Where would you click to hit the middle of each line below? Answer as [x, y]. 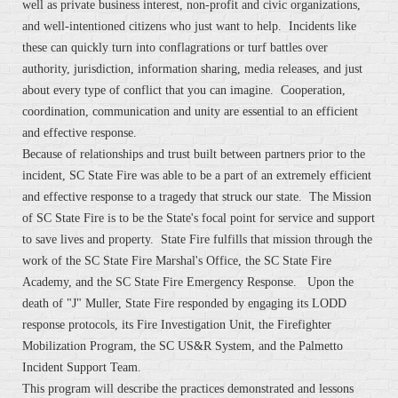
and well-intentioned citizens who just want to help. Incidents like [189, 27]
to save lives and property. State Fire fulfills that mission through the [197, 240]
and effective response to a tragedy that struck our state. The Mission [197, 197]
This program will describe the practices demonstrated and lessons [188, 389]
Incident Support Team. [84, 368]
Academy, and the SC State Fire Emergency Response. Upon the [188, 283]
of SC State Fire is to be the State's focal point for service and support [199, 219]
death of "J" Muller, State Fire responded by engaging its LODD [184, 304]
